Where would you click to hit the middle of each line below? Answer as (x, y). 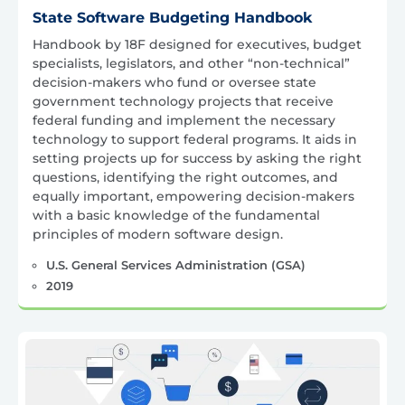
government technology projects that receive (183, 102)
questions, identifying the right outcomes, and (185, 178)
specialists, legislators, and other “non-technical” (191, 64)
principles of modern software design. (158, 235)
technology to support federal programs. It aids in (195, 140)
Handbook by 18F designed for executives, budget (197, 45)
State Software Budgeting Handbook (173, 18)
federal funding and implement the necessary (184, 121)
